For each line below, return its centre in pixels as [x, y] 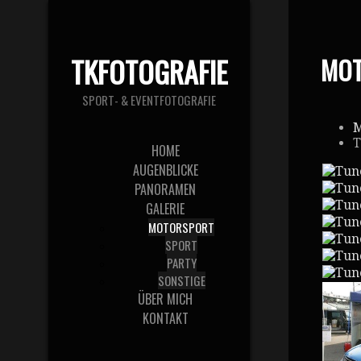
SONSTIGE [181, 280]
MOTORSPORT [181, 227]
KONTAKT [165, 318]
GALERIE [165, 209]
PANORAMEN [165, 189]
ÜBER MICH [165, 299]
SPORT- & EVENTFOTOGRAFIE [149, 100]
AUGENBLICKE [165, 170]
